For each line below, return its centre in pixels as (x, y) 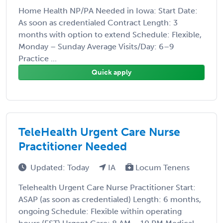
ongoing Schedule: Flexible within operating (100, 211)
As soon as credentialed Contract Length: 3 (98, 22)
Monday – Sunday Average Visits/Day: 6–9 (96, 46)
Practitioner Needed (73, 146)
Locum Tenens (162, 167)
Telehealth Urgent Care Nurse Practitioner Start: (107, 187)
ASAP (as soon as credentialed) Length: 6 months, (110, 199)
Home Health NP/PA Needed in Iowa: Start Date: (108, 10)
